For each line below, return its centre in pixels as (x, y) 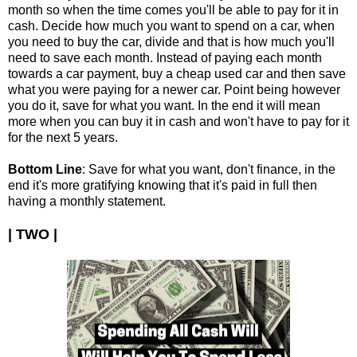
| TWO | (33, 234)
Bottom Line (45, 169)
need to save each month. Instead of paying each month (165, 57)
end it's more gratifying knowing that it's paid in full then (163, 185)
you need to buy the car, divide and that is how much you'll (171, 41)
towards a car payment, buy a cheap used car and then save (177, 73)
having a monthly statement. (87, 201)
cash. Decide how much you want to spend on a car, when (171, 25)
